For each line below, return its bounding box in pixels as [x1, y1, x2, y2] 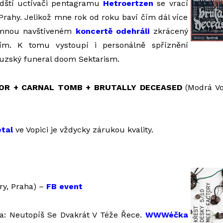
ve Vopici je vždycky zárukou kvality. [12, 125, 153, 134]
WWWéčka [145, 210, 188, 220]
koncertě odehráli [75, 26, 150, 36]
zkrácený [149, 26, 188, 36]
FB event [46, 182, 83, 191]
